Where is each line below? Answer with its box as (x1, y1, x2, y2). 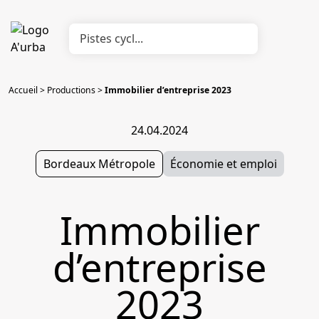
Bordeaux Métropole (43, 156, 155, 172)
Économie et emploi (169, 156, 277, 172)
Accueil (9, 84, 38, 96)
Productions (47, 84, 95, 96)
